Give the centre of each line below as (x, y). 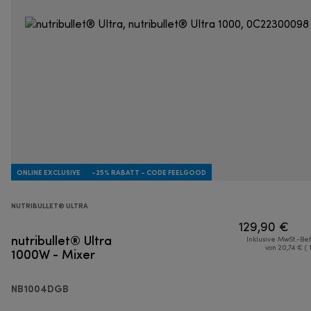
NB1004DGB (40, 289)
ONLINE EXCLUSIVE (49, 173)
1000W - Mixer (53, 254)
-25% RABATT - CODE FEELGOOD (149, 173)
